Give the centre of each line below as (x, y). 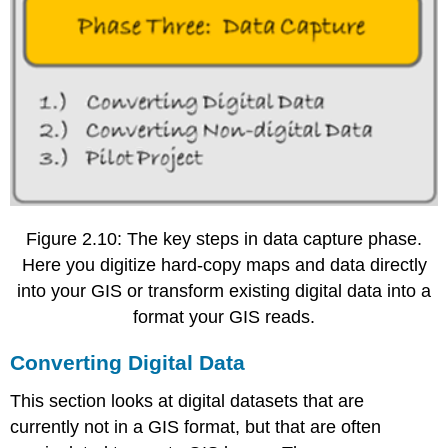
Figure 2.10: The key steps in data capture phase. (224, 238)
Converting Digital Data (128, 362)
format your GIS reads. (224, 316)
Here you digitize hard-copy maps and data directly (224, 264)
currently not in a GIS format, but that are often (196, 426)
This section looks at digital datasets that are (187, 400)
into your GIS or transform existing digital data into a (224, 290)
